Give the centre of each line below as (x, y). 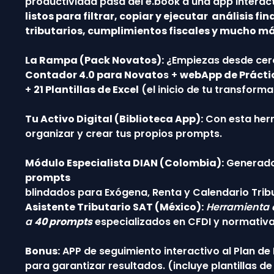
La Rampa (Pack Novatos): (94, 60)
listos (40, 16)
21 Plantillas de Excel (86, 89)
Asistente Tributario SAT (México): (114, 207)
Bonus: (42, 251)
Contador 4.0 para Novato (94, 75)
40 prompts (63, 221)
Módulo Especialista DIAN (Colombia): (124, 163)
